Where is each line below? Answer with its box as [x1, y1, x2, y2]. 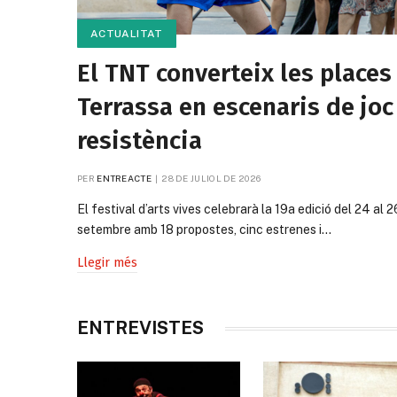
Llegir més [77, 255, 137, 271]
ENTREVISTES [77, 317, 204, 339]
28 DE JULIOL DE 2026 [161, 173, 261, 184]
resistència [77, 126, 202, 156]
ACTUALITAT [90, 27, 163, 41]
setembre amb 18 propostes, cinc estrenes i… [77, 222, 331, 237]
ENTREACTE [97, 173, 152, 184]
